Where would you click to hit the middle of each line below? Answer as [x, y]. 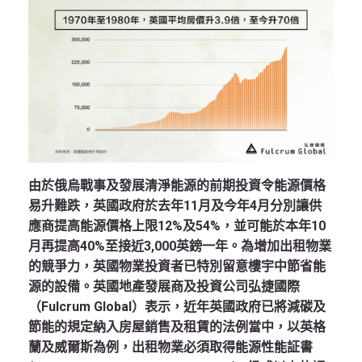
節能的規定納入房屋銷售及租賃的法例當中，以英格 [177, 327]
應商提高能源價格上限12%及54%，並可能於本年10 [177, 226]
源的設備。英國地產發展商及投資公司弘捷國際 [164, 287]
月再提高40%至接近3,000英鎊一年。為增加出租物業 [180, 246]
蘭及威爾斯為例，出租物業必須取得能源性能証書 [170, 347]
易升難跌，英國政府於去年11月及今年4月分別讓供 [175, 206]
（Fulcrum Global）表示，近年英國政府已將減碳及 [177, 307]
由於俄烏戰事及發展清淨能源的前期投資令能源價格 [177, 186]
